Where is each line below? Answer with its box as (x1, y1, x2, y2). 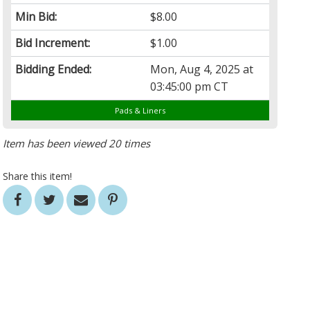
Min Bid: (15, 9, 57, 25)
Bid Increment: (15, 35, 91, 51)
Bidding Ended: (15, 62, 92, 77)
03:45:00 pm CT (150, 79, 229, 95)
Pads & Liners (115, 105, 166, 116)
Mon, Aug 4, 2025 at (150, 62, 254, 77)
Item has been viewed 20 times (3, 136, 151, 151)
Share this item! (3, 170, 73, 183)
